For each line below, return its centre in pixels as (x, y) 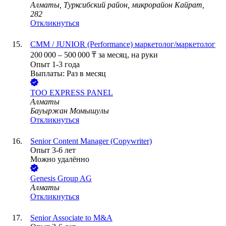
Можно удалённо (60, 159)
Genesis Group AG (61, 179)
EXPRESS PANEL (81, 93)
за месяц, (115, 55)
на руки (145, 55)
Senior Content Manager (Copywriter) (91, 141)
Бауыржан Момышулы (70, 111)
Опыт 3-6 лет (53, 150)
